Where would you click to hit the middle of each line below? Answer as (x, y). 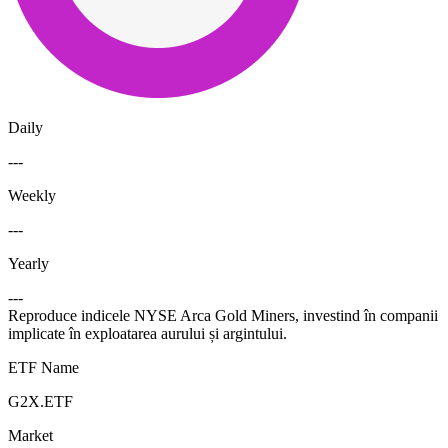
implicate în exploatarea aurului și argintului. (147, 333)
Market (30, 435)
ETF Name (43, 367)
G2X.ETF (40, 401)
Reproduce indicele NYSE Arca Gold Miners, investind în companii (223, 315)
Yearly (28, 263)
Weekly (32, 195)
